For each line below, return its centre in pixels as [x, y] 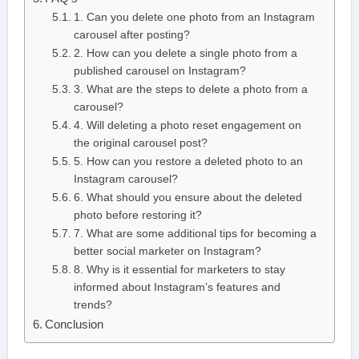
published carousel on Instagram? [159, 71]
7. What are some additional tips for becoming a [195, 234]
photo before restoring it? [137, 216]
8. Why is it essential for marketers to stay [179, 270]
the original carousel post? [140, 143]
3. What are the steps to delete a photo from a [190, 90]
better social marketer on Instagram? [167, 252]
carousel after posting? [131, 35]
